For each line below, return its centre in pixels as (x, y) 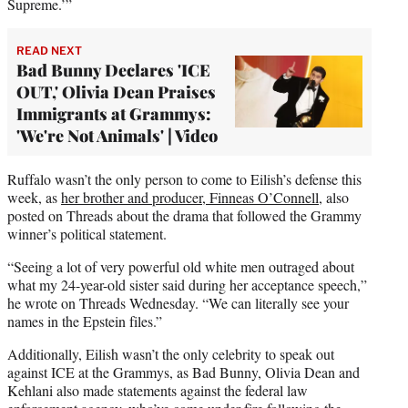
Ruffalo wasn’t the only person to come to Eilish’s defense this (184, 178)
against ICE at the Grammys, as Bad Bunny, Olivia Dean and (184, 372)
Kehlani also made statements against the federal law (158, 390)
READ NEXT (49, 50)
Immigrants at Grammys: (114, 113)
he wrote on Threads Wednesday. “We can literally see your (178, 302)
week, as (34, 197)
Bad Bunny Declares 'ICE (113, 70)
